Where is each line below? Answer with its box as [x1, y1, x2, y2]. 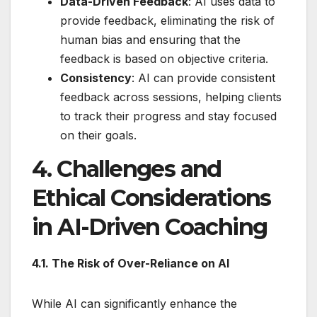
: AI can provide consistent [132, 71, 275, 86]
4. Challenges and [32, 154, 221, 183]
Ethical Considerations [32, 183, 271, 212]
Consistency [60, 71, 132, 86]
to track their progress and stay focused [60, 109, 277, 124]
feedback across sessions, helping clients [60, 90, 282, 105]
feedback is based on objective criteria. [60, 52, 268, 67]
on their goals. [60, 128, 137, 143]
